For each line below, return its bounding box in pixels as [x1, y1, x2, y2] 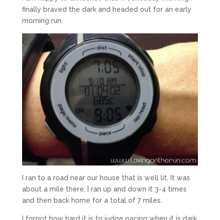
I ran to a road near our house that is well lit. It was [22, 174, 190, 182]
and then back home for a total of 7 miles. [22, 196, 162, 205]
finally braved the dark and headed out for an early [22, 5, 192, 14]
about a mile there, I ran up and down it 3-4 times [22, 185, 187, 193]
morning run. [22, 17, 63, 25]
